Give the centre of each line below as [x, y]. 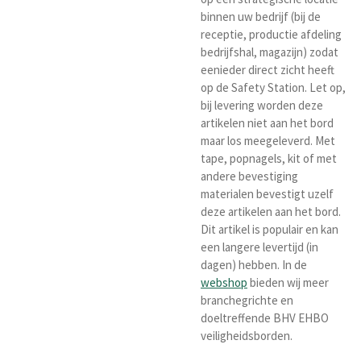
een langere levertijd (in [259, 247]
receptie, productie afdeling [271, 35]
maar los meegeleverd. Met [268, 141]
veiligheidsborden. [247, 336]
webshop [224, 283]
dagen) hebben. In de [254, 265]
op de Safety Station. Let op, [273, 88]
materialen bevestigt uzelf [267, 194]
